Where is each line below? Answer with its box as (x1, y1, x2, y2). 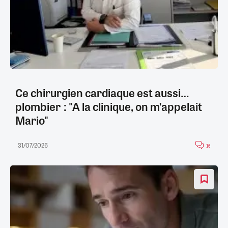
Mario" (15, 112, 48, 129)
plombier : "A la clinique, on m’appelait (15, 98, 202, 115)
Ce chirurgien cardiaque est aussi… (15, 84, 189, 101)
